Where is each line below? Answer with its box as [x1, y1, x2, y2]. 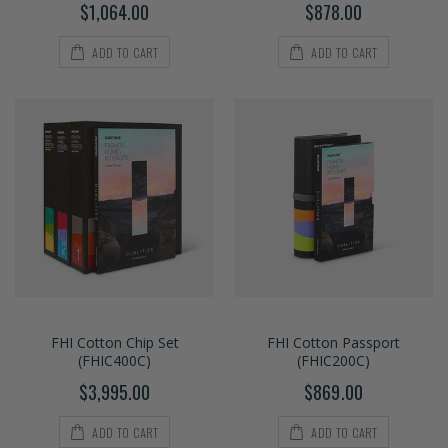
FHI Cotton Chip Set [50, 333, 179, 353]
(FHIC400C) [78, 351, 151, 371]
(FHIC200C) [297, 351, 370, 371]
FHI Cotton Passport [267, 333, 400, 353]
